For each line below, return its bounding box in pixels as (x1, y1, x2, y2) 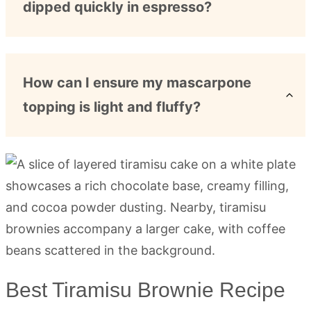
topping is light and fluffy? (23, 98, 201, 115)
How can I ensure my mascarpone (23, 74, 251, 91)
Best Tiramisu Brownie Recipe (6, 278, 285, 301)
